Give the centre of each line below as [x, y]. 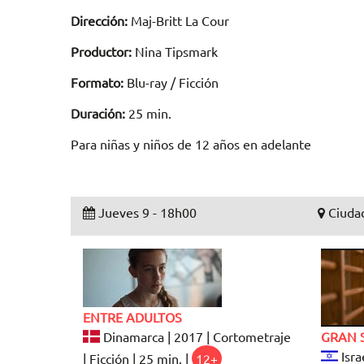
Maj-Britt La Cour [178, 21]
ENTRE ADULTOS [132, 316]
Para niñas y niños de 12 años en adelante [191, 144]
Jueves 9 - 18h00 [146, 212]
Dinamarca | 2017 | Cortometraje [196, 336]
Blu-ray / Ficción [171, 82]
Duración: [98, 113]
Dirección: [99, 21]
